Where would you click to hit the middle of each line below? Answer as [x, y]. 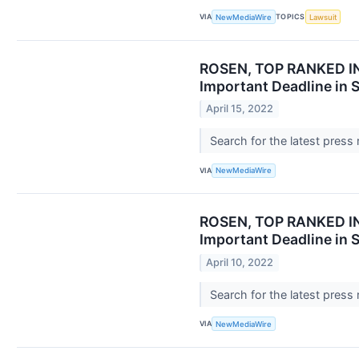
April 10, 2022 [240, 262]
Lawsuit [323, 17]
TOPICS [290, 17]
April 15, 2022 [240, 109]
